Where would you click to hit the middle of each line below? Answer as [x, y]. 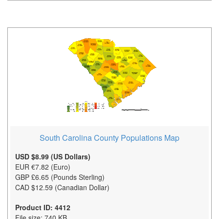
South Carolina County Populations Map [109, 137]
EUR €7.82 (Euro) [43, 166]
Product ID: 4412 [43, 207]
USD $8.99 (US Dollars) [53, 156]
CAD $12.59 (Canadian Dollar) [62, 187]
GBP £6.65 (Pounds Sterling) [60, 177]
